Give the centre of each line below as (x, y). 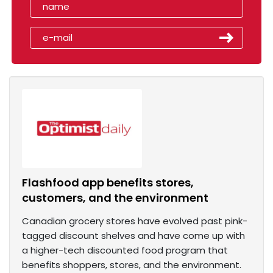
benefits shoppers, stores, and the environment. (132, 265)
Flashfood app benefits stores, (108, 183)
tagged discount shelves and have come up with (133, 236)
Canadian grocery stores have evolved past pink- (135, 221)
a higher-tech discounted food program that (125, 250)
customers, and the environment (115, 198)
